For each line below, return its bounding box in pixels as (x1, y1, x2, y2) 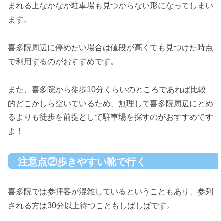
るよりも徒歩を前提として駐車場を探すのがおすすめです (8, 112, 213, 121)
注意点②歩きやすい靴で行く (18, 156, 146, 167)
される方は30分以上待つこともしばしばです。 (8, 201, 175, 210)
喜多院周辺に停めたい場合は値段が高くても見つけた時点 (8, 43, 213, 52)
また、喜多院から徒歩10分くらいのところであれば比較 (8, 85, 206, 94)
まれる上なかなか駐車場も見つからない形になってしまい (8, 1, 213, 10)
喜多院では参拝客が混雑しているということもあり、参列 (8, 187, 213, 196)
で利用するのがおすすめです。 (8, 57, 118, 66)
